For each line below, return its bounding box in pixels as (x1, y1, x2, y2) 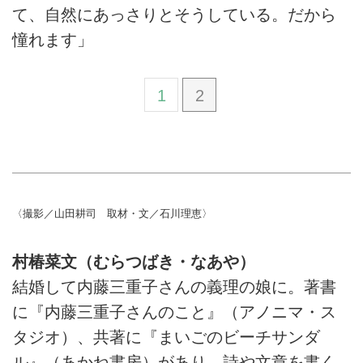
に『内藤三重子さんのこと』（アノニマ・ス (12, 303, 336, 322)
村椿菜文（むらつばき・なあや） (12, 253, 255, 271)
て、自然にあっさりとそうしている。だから (12, 5, 336, 23)
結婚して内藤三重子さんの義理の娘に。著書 (12, 278, 336, 297)
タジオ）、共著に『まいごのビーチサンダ (12, 328, 320, 347)
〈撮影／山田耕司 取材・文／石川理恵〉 (12, 207, 212, 220)
